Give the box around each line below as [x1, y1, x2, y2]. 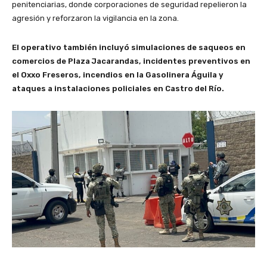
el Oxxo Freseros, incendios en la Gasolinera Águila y [12, 70, 223, 79]
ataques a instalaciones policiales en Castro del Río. [12, 83, 224, 93]
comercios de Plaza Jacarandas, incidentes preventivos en [12, 56, 250, 66]
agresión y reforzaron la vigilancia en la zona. [12, 13, 179, 23]
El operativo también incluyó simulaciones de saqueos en [12, 42, 246, 52]
